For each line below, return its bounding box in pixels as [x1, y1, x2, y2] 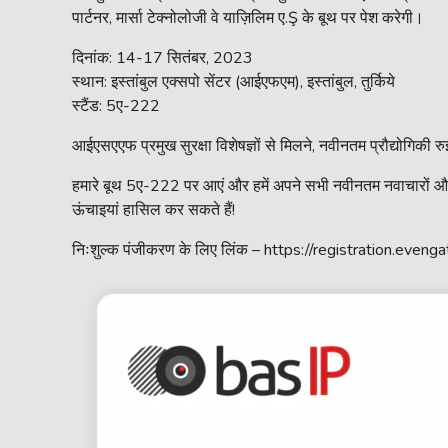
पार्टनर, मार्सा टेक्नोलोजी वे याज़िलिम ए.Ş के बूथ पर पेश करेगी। [72, 7, 424, 29]
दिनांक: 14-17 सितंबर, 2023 [72, 47, 253, 69]
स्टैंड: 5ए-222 [72, 95, 160, 117]
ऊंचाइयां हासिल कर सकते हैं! [72, 199, 235, 221]
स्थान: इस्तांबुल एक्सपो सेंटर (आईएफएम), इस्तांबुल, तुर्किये [72, 71, 395, 93]
